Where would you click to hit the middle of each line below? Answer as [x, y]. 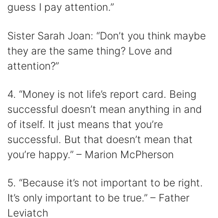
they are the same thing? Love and [90, 51]
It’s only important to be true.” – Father [98, 198]
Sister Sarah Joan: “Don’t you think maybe [107, 36]
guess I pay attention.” [61, 7]
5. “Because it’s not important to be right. [105, 183]
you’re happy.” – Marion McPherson [91, 154]
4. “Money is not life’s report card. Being [102, 94]
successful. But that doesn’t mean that [100, 139]
